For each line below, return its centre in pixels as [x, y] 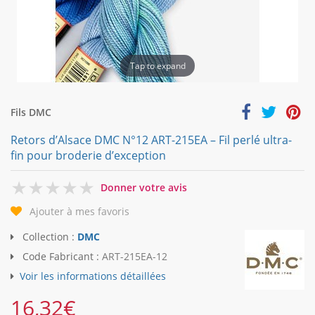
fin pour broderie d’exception [88, 155]
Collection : [49, 237]
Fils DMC [31, 112]
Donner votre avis [144, 187]
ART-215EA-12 [135, 257]
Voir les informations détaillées [93, 276]
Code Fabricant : [61, 257]
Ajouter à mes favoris [79, 212]
